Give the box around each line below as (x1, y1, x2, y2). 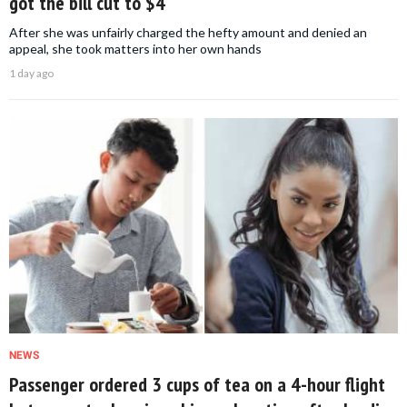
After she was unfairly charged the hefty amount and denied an (9, 24, 367, 40)
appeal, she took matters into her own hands (9, 40, 262, 56)
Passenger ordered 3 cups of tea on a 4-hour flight (9, 372, 385, 398)
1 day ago (9, 65, 54, 80)
